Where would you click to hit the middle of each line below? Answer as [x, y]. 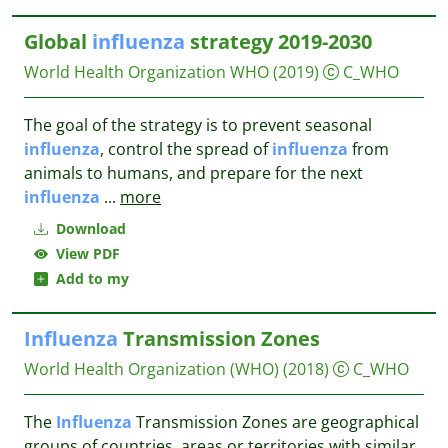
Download [89, 228]
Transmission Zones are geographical [275, 422]
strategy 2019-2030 [278, 41]
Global [58, 41]
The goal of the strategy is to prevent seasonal [198, 125]
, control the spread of [186, 149]
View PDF [84, 253]
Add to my [88, 278]
